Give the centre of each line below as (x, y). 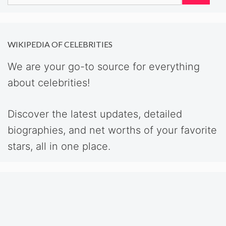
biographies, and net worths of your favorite (112, 130)
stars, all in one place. (59, 146)
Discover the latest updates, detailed (95, 114)
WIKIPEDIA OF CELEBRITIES (60, 44)
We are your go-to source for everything (104, 66)
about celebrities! (49, 82)
